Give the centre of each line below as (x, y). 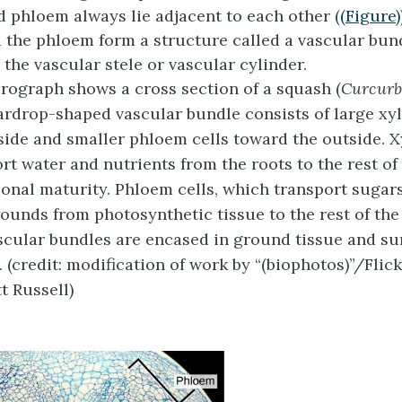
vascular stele (88, 64)
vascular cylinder (236, 64)
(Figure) (370, 15)
